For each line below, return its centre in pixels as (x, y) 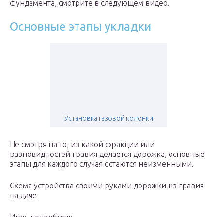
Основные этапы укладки (80, 27)
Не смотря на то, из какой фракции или (82, 145)
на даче (23, 195)
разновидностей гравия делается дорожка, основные (107, 154)
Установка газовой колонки (108, 118)
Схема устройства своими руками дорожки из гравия (107, 186)
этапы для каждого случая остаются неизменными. (102, 164)
